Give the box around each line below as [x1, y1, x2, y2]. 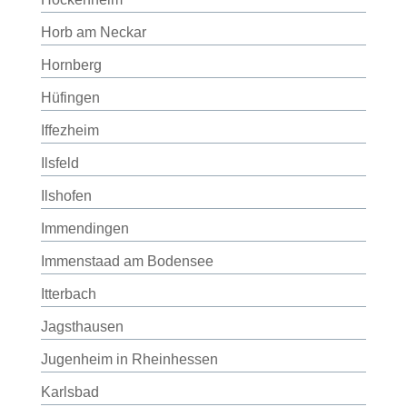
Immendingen [40, 221, 129, 236]
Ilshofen [40, 188, 92, 203]
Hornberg [40, 57, 102, 73]
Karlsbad [40, 384, 99, 400]
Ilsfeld [40, 155, 79, 171]
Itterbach [40, 286, 96, 302]
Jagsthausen [40, 319, 124, 334]
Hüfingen [40, 90, 100, 105]
